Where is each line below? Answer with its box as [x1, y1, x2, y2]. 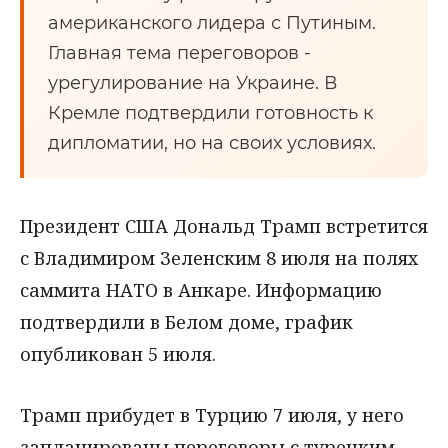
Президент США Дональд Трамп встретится [20, 214, 428, 238]
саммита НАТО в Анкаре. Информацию [20, 278, 382, 302]
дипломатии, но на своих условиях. [48, 132, 376, 154]
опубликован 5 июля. [20, 342, 216, 366]
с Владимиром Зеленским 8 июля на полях [20, 246, 418, 270]
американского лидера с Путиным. [48, 12, 376, 34]
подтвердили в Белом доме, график [20, 310, 353, 334]
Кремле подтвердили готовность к [48, 102, 373, 124]
